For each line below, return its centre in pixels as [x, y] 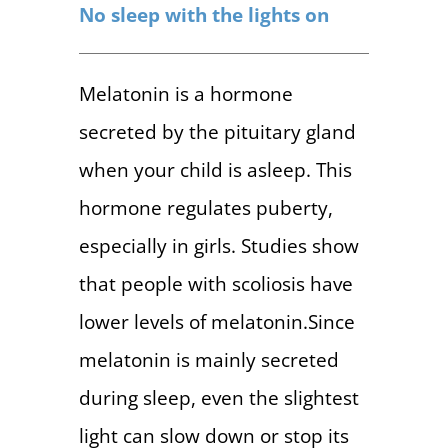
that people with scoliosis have [216, 283]
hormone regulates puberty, [206, 207]
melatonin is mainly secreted [209, 359]
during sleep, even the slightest [219, 397]
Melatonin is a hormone [186, 93]
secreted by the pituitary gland [217, 131]
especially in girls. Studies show [219, 245]
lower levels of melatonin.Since [217, 321]
